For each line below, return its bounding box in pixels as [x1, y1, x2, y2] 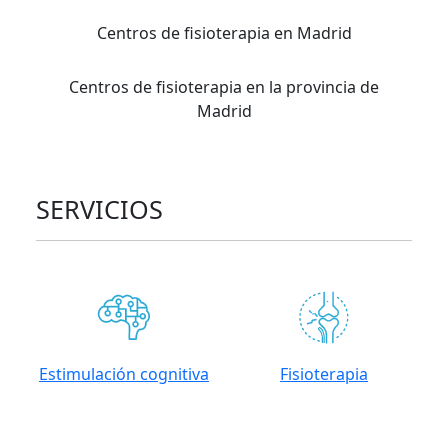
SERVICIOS [36, 192, 163, 226]
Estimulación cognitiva [39, 362, 209, 385]
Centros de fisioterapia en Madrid [96, 22, 352, 44]
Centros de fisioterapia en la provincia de [69, 76, 379, 98]
